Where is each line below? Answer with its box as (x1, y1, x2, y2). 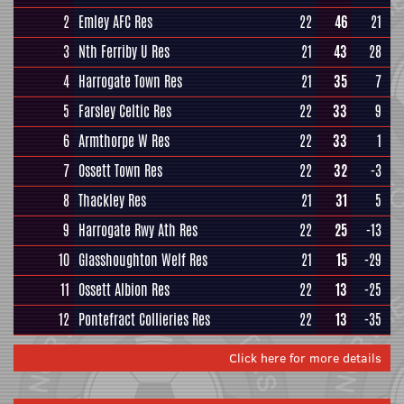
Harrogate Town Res (78, 71, 182, 92)
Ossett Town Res (78, 161, 162, 181)
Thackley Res (78, 190, 146, 211)
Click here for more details (229, 349, 381, 367)
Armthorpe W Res (78, 131, 170, 151)
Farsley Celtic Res (78, 101, 171, 122)
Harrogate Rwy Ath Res (78, 220, 197, 241)
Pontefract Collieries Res (78, 309, 210, 330)
